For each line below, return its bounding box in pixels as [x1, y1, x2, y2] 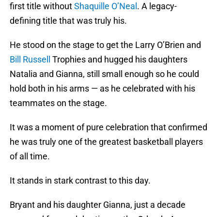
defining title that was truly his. [10, 15, 127, 26]
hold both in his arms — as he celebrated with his [10, 83, 195, 94]
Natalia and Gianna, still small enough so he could [10, 69, 199, 79]
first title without [10, 1, 74, 12]
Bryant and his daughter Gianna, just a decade [10, 200, 186, 210]
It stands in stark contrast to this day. [10, 175, 151, 186]
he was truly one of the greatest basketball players [10, 137, 203, 147]
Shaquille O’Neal [74, 1, 137, 12]
